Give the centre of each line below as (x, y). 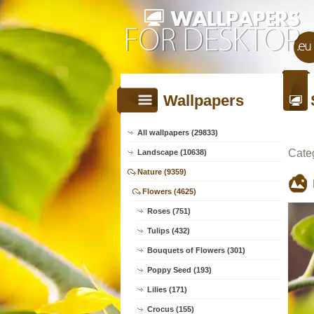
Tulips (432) (169, 231)
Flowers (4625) (169, 191)
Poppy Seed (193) (179, 270)
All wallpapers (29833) (178, 132)
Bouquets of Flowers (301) (196, 250)
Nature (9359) (162, 172)
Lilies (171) (167, 289)
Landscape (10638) (172, 152)
